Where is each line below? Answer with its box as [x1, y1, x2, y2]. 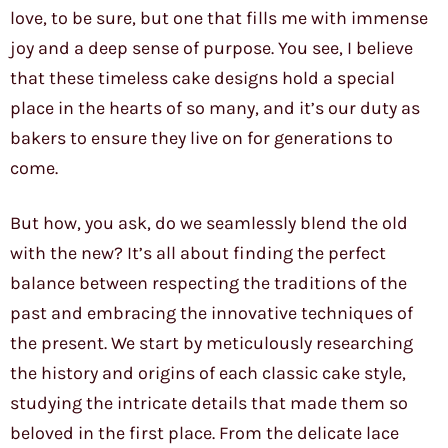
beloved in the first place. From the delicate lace [10, 422, 399, 445]
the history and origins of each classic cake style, [10, 362, 406, 385]
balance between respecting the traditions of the [10, 272, 407, 295]
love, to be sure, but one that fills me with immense [10, 7, 428, 30]
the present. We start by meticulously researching [10, 332, 413, 355]
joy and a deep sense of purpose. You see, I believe [10, 37, 413, 60]
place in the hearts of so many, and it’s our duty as [10, 97, 420, 120]
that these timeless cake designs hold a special [10, 67, 395, 90]
